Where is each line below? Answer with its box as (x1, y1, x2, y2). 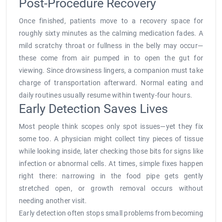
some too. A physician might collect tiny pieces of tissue (19, 135, 203, 143)
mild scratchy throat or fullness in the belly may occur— (19, 42, 203, 50)
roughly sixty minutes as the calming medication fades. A (19, 29, 203, 38)
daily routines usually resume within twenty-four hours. (19, 91, 194, 100)
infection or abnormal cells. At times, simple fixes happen (19, 160, 203, 168)
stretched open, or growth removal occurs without (19, 184, 203, 193)
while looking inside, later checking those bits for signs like (19, 147, 203, 156)
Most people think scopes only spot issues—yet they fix (19, 122, 203, 131)
